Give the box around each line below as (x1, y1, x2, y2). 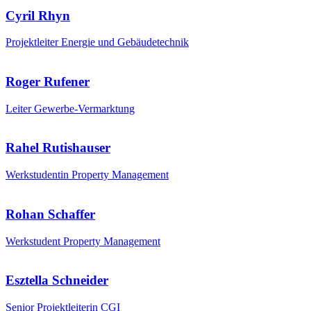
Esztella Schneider (6, 273, 108, 288)
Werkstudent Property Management (6, 235, 160, 247)
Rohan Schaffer (6, 206, 95, 221)
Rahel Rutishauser (6, 140, 110, 155)
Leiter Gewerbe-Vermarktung (6, 102, 135, 115)
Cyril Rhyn (6, 8, 70, 23)
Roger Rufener (6, 74, 90, 90)
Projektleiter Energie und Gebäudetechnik (6, 36, 189, 49)
